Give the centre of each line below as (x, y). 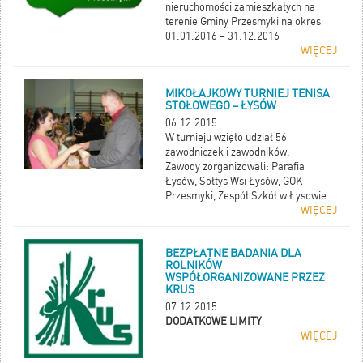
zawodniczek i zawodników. (228, 152)
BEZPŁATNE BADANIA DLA (234, 253)
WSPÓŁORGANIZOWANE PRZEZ (246, 278)
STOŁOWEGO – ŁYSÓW (221, 106)
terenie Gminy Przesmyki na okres (243, 22)
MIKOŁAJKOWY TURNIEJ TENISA (248, 94)
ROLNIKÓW (194, 265)
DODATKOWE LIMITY (214, 322)
